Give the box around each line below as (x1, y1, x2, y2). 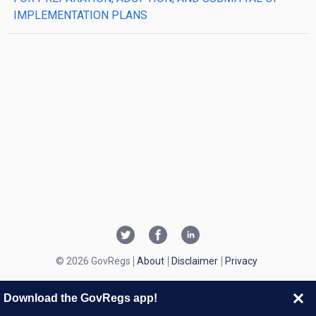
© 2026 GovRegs (55, 255, 130, 267)
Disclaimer (171, 255, 218, 267)
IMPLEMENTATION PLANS (13, 8, 147, 22)
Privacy (224, 255, 257, 267)
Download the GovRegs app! (4, 292, 157, 304)
